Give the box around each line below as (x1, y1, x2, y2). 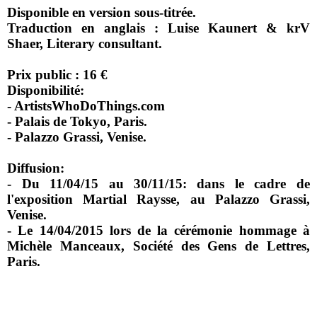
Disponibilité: (7, 82, 85, 98)
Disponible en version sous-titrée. (7, 4, 197, 20)
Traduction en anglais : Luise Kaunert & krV (7, 20, 310, 35)
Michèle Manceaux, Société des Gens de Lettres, (7, 238, 310, 253)
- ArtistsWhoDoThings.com (7, 98, 166, 113)
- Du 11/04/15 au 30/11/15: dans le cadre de (7, 175, 310, 191)
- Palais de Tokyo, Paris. (7, 113, 148, 129)
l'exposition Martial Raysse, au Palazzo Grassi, (7, 191, 310, 207)
